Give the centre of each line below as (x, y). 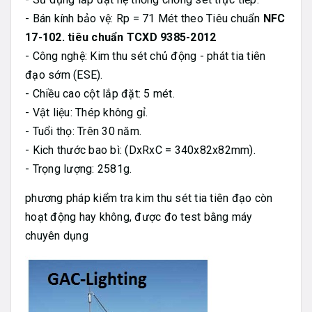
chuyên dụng (57, 235)
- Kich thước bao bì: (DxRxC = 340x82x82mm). (140, 150)
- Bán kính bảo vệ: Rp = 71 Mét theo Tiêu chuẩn (144, 18)
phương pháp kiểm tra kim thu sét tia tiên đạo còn (149, 198)
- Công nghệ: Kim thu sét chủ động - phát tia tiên (146, 56)
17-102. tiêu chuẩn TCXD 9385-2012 (121, 37)
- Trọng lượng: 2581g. (79, 169)
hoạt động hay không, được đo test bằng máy (139, 217)
